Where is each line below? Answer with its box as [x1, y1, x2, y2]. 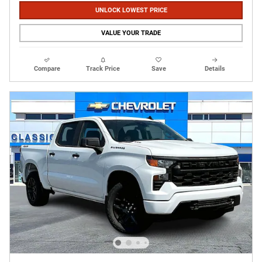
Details [204, 64, 225, 73]
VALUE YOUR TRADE [101, 29, 161, 37]
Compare [34, 64, 61, 73]
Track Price [86, 64, 120, 73]
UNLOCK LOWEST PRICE [95, 6, 167, 14]
